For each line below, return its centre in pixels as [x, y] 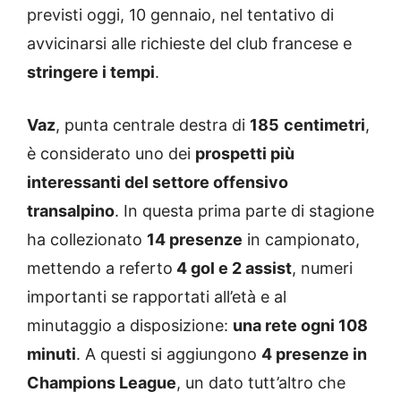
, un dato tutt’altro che [261, 383]
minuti [51, 354]
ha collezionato [87, 240]
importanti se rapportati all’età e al [157, 297]
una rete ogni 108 [300, 326]
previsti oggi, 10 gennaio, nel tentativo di [180, 15]
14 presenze [195, 240]
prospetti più [245, 154]
